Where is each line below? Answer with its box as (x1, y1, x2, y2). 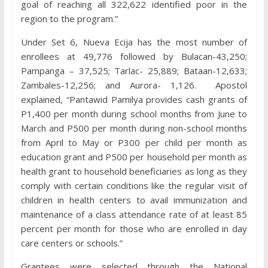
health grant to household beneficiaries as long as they (20, 165, 248, 177)
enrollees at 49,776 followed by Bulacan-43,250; (20, 50, 248, 62)
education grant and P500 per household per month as (20, 151, 248, 163)
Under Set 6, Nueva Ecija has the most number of (20, 36, 248, 48)
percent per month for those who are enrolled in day (20, 223, 248, 234)
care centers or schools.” (20, 237, 123, 249)
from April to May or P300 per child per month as (20, 136, 248, 148)
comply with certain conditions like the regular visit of (20, 179, 248, 191)
